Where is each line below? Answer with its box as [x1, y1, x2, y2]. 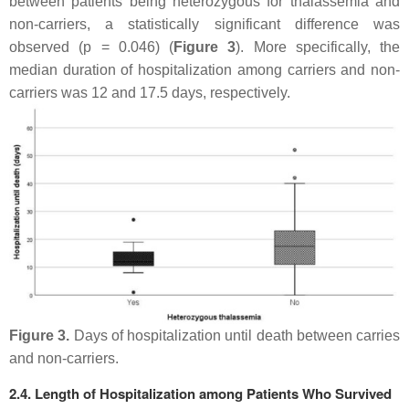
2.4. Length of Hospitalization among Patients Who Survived [9, 383, 392, 404]
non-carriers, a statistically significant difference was [9, 16, 400, 33]
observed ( [9, 39, 84, 56]
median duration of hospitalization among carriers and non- [9, 62, 400, 79]
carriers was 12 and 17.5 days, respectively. [9, 85, 290, 101]
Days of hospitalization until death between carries [69, 328, 400, 344]
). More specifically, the [236, 39, 400, 56]
